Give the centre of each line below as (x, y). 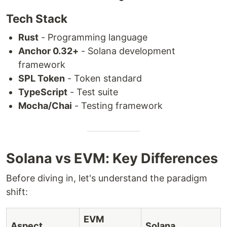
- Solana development (127, 51)
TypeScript (43, 92)
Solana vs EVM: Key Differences (112, 159)
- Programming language (93, 37)
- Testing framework (117, 106)
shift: (17, 192)
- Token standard (103, 79)
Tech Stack (37, 19)
